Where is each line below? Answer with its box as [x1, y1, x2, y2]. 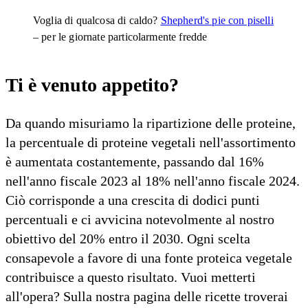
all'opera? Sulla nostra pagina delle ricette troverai [5, 288, 288, 304]
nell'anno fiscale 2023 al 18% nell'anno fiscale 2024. [5, 173, 300, 188]
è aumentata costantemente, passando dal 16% [5, 153, 264, 169]
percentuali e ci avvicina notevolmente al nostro [5, 211, 274, 227]
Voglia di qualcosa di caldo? [33, 14, 161, 27]
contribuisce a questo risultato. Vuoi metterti [5, 269, 256, 285]
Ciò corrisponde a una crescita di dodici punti [5, 192, 260, 208]
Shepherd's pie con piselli [160, 14, 274, 27]
